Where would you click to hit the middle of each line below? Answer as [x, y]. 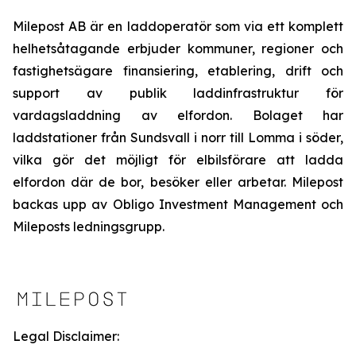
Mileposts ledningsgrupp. [89, 226]
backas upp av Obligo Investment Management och [178, 204]
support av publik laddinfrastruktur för [178, 93]
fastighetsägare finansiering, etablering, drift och [178, 71]
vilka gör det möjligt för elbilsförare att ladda [178, 160]
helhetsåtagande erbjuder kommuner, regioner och [178, 48]
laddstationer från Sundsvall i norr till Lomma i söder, [178, 137]
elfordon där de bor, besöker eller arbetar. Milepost [178, 182]
